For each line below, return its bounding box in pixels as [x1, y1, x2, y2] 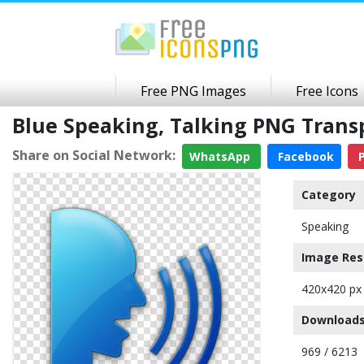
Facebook [275, 149, 334, 164]
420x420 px [301, 281, 362, 297]
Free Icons [296, 82, 358, 100]
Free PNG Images [141, 82, 246, 100]
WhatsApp [189, 149, 253, 164]
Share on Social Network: [12, 145, 175, 164]
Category [301, 187, 356, 202]
